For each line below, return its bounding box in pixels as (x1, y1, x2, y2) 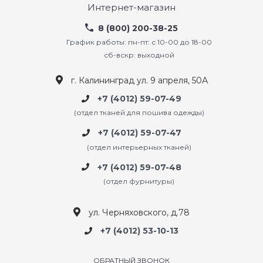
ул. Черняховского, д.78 (89, 207, 190, 218)
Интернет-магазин (87, 2, 176, 13)
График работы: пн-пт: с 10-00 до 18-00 (66, 38, 212, 46)
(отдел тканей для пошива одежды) (73, 108, 204, 117)
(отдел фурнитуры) (103, 176, 174, 186)
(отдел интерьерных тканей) (86, 142, 191, 151)
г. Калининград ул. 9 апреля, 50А (70, 75, 208, 86)
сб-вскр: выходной (103, 50, 174, 59)
